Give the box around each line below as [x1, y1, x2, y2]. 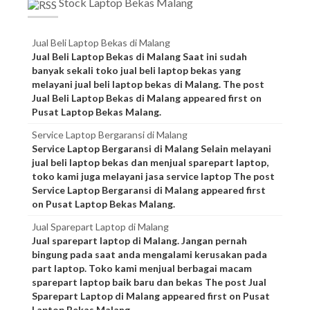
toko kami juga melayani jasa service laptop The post [32, 170, 275, 182]
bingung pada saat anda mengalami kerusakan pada [32, 248, 267, 260]
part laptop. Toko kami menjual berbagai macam [32, 262, 252, 274]
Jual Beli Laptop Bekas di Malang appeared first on [32, 91, 262, 104]
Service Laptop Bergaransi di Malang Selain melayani [32, 142, 271, 154]
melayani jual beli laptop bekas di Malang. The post [32, 77, 264, 90]
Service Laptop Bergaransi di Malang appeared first [32, 183, 266, 196]
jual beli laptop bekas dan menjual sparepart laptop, [32, 156, 268, 168]
